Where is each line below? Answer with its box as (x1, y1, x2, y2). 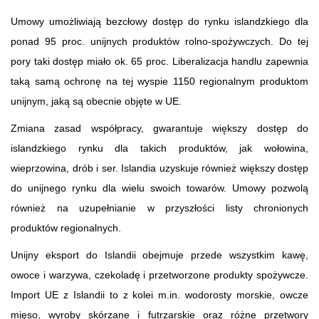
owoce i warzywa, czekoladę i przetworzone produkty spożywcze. (11, 268, 308, 281)
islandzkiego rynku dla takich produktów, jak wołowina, (11, 142, 308, 154)
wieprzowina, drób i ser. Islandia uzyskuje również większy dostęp (11, 162, 308, 174)
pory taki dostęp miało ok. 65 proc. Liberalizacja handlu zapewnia (11, 55, 308, 67)
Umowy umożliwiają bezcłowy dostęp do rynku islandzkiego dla (11, 15, 308, 27)
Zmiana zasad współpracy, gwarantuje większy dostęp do (11, 122, 308, 134)
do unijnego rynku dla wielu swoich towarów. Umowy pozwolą (11, 182, 308, 194)
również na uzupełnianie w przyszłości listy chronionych (11, 202, 308, 214)
